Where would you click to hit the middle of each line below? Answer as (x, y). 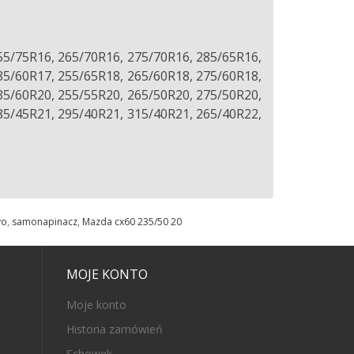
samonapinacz (45, 222)
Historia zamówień (114, 329)
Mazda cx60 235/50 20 (132, 222)
